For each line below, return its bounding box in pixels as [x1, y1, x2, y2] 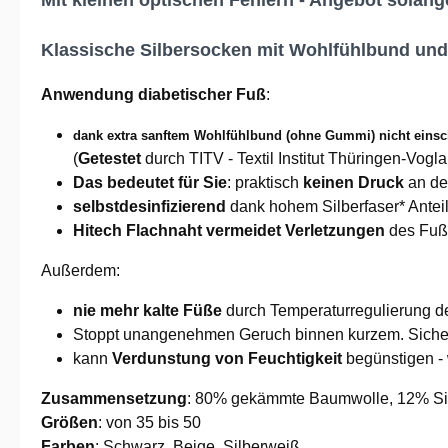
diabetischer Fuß [138, 86, 266, 104]
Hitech [73, 222, 122, 240]
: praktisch [227, 174, 303, 192]
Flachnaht [126, 222, 202, 240]
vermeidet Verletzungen [206, 222, 385, 240]
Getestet [78, 150, 141, 168]
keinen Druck [303, 174, 404, 192]
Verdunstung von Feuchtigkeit [108, 350, 342, 368]
